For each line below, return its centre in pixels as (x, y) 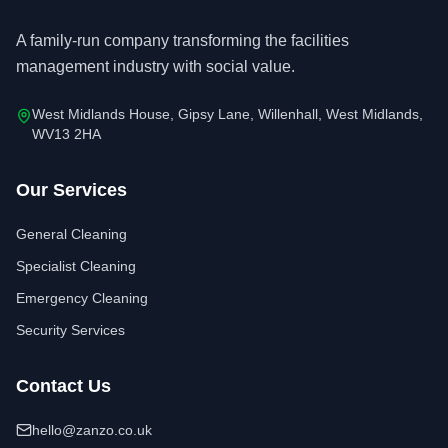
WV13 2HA (66, 134)
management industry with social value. (155, 66)
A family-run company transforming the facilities (182, 40)
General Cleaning (71, 234)
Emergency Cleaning (82, 298)
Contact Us (63, 386)
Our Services (71, 190)
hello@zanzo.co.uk (92, 430)
